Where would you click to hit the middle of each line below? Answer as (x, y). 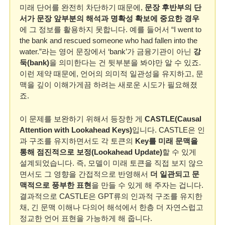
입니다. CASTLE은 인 (168, 130)
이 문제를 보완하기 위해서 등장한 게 (82, 119)
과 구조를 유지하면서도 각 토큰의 (77, 141)
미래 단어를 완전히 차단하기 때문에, (82, 7)
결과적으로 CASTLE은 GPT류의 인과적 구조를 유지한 (111, 196)
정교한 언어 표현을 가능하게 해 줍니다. (86, 218)
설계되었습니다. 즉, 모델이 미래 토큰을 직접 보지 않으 (111, 163)
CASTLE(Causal (173, 119)
